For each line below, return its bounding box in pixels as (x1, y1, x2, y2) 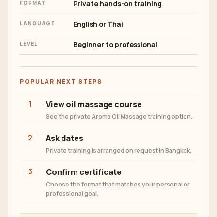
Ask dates (46, 133, 83, 144)
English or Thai (73, 19, 123, 29)
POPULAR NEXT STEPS (20, 77, 103, 86)
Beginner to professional (73, 40, 157, 49)
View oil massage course (46, 99, 142, 110)
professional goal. (46, 189, 98, 198)
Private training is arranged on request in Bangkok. (46, 146, 191, 155)
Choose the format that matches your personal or (46, 180, 190, 189)
